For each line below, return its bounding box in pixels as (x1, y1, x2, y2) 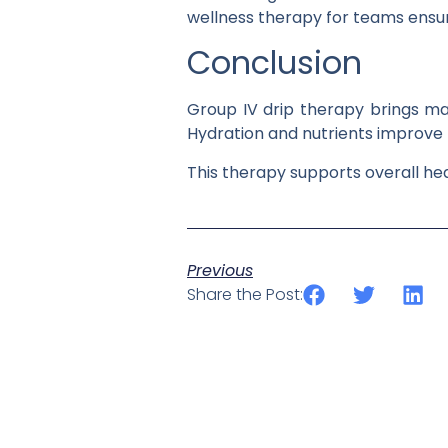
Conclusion (187, 40, 362, 86)
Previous (187, 259, 253, 283)
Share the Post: (187, 283, 303, 307)
